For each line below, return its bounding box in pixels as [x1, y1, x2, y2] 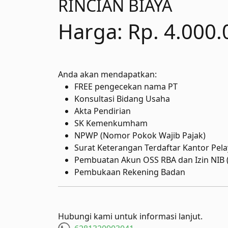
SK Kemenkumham [74, 118, 148, 129]
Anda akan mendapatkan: [58, 69, 157, 80]
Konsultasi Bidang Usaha [74, 93, 170, 104]
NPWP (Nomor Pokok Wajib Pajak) [74, 130, 206, 141]
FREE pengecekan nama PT [74, 81, 178, 92]
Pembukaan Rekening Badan [74, 166, 185, 178]
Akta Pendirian [74, 105, 131, 117]
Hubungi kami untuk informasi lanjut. [58, 211, 203, 222]
